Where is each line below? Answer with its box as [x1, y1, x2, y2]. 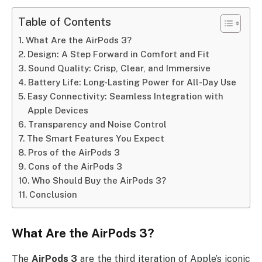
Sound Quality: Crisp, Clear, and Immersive [28, 63, 211, 74]
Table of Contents [18, 15, 111, 29]
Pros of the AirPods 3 [28, 147, 120, 158]
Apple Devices [27, 105, 89, 116]
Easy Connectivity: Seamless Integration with [27, 91, 224, 102]
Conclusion [29, 189, 78, 200]
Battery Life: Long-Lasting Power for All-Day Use [28, 77, 237, 88]
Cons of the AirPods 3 [28, 161, 123, 172]
